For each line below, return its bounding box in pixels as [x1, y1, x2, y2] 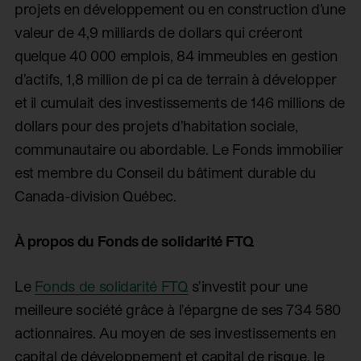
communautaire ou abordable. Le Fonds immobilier [14, 140, 344, 158]
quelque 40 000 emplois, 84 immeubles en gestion [14, 47, 338, 64]
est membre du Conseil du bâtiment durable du [14, 164, 317, 181]
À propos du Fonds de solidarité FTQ [14, 231, 254, 249]
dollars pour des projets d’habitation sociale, [14, 117, 298, 135]
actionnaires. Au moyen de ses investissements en [14, 323, 336, 341]
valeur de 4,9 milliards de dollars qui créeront [14, 23, 304, 41]
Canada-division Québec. [14, 187, 176, 205]
